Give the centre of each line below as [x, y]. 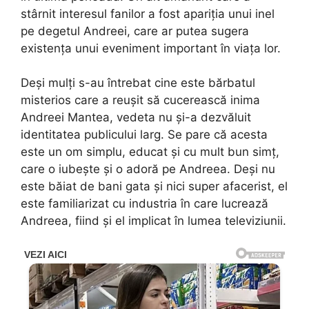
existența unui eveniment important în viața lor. [151, 48]
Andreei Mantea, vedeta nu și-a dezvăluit [136, 118]
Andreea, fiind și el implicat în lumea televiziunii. [153, 221]
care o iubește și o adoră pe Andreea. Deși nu [148, 169]
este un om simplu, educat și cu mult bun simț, [150, 152]
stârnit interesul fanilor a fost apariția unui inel [148, 13]
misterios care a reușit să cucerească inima [140, 100]
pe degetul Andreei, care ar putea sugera [135, 31]
